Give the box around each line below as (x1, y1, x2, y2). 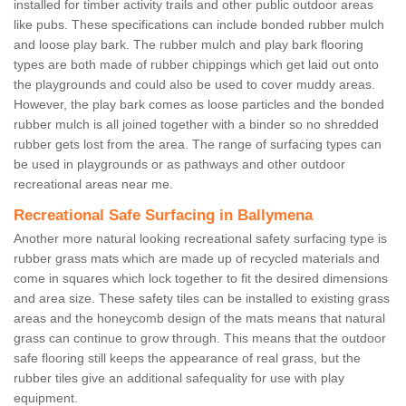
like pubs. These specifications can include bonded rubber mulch (14, 17, 384, 33)
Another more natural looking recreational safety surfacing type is (14, 231, 387, 246)
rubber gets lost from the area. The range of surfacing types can (14, 137, 382, 152)
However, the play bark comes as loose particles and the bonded (14, 97, 384, 112)
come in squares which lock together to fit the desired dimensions (14, 271, 388, 286)
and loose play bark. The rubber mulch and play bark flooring (14, 37, 363, 53)
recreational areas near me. (14, 177, 173, 192)
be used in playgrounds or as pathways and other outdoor (14, 157, 345, 172)
